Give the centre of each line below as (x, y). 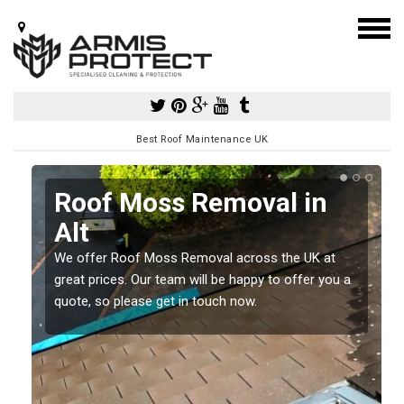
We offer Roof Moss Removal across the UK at (195, 257)
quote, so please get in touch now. (156, 301)
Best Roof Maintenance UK (202, 139)
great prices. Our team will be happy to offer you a (202, 279)
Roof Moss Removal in (191, 202)
